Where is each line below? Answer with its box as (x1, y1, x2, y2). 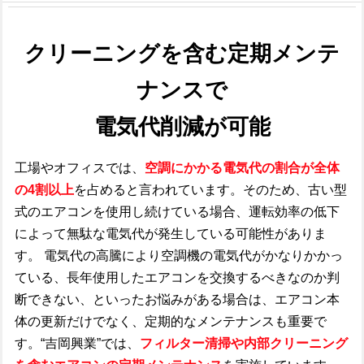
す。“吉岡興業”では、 (15, 336, 140, 350)
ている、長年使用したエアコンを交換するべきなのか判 (15, 271, 340, 284)
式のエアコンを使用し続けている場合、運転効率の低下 (15, 205, 340, 219)
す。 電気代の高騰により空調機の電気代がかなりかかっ (15, 249, 343, 262)
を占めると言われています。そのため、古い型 (74, 183, 347, 197)
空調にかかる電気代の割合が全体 (145, 161, 340, 175)
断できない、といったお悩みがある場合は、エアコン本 (15, 292, 340, 306)
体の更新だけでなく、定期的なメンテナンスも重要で (15, 314, 327, 328)
